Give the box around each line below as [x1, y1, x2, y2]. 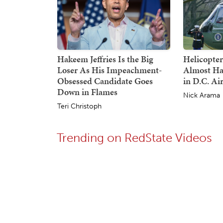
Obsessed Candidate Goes [57, 74, 153, 87]
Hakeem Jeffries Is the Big [57, 52, 153, 65]
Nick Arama [183, 91, 221, 100]
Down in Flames [57, 85, 117, 98]
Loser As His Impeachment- [57, 63, 162, 76]
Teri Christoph [57, 102, 102, 111]
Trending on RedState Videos [57, 130, 212, 145]
